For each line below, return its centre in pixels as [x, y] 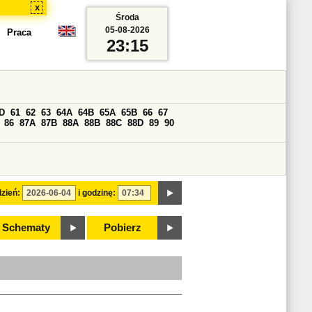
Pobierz [123, 228]
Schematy [26, 228]
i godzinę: [97, 193]
